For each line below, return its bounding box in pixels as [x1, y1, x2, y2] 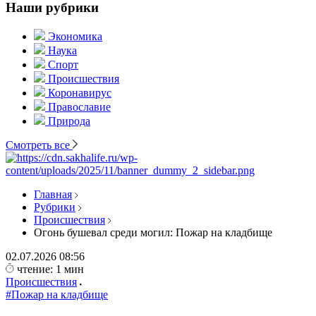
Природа [48, 115, 90, 127]
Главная [34, 188, 72, 200]
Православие [48, 101, 111, 113]
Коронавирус [48, 87, 111, 99]
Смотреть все [6, 139, 73, 151]
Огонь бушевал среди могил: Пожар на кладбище [34, 226, 272, 238]
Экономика [48, 30, 102, 42]
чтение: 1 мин [17, 263, 84, 275]
